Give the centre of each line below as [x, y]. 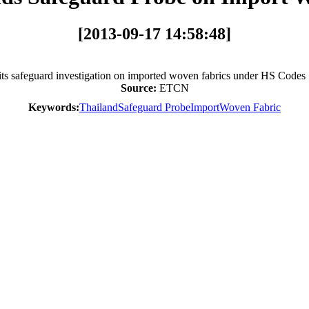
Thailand [99, 107]
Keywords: [54, 107]
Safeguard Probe [154, 107]
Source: [140, 88]
